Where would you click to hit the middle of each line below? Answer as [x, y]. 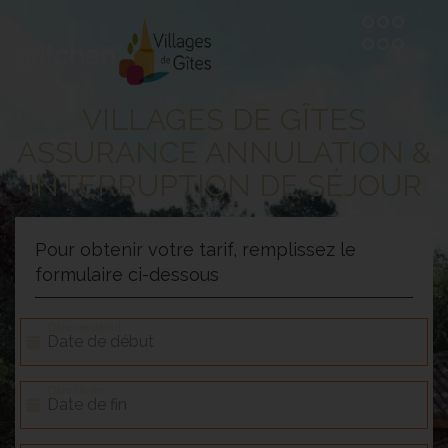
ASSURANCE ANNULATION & [224, 152]
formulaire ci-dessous [127, 274]
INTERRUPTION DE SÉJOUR [224, 185]
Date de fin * [79, 390]
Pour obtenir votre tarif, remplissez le [195, 249]
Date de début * [88, 327]
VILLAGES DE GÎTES [224, 119]
